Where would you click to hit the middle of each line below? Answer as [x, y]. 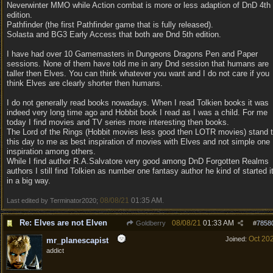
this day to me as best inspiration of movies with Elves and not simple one [138, 142]
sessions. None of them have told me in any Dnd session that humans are [138, 64]
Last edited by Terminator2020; [53, 200]
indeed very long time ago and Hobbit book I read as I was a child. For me [137, 112]
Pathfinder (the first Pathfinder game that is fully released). [110, 25]
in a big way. [29, 181]
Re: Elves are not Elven [63, 223]
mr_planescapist [77, 240]
